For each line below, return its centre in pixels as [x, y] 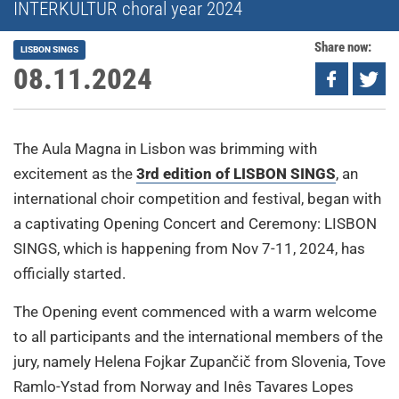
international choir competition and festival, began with [197, 198]
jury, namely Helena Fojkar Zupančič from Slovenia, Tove [199, 361]
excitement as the [75, 173]
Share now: [342, 47]
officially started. [69, 273]
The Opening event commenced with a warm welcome [195, 311]
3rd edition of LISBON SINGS [236, 173]
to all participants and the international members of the [198, 336]
